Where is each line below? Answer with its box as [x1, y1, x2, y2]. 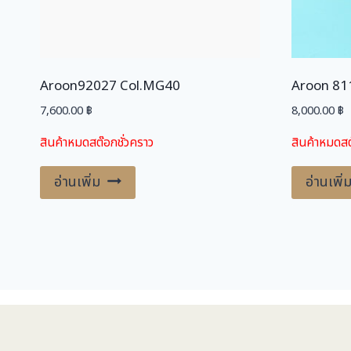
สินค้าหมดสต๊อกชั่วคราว [40, 132, 154, 152]
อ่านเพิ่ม [54, 171, 100, 193]
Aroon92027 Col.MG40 [40, 76, 180, 96]
